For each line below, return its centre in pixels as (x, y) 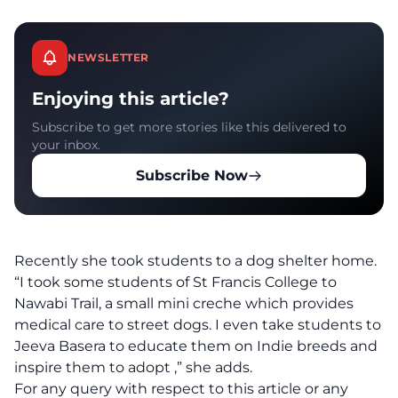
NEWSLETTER (108, 57)
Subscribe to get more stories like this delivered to (189, 127)
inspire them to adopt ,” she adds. (133, 367)
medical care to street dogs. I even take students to (198, 325)
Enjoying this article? (131, 99)
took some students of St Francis (143, 282)
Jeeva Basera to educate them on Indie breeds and (196, 346)
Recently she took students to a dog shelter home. (195, 261)
